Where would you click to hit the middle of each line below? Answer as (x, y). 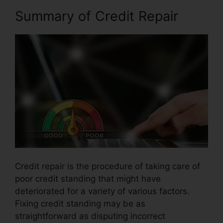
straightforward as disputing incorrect (90, 216)
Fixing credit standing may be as (80, 204)
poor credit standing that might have (88, 179)
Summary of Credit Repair (97, 16)
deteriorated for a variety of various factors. (102, 191)
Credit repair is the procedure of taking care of (108, 167)
